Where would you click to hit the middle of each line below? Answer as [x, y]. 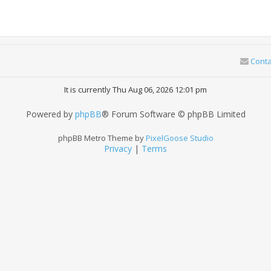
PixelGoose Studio [179, 138]
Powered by [50, 114]
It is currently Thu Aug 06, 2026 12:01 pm [135, 90]
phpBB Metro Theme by [102, 138]
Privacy [118, 149]
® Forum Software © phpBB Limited [173, 114]
